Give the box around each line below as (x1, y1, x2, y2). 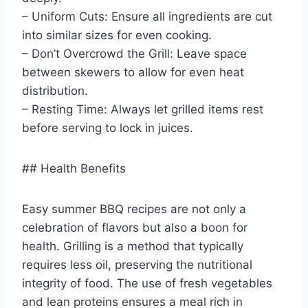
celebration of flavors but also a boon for (22, 221, 247, 235)
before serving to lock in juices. (22, 121, 193, 135)
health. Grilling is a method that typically (22, 239, 243, 254)
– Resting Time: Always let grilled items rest (22, 102, 263, 117)
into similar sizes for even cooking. (22, 28, 212, 43)
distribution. (22, 84, 88, 98)
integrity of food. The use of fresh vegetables (22, 276, 272, 291)
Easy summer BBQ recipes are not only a (22, 202, 246, 217)
